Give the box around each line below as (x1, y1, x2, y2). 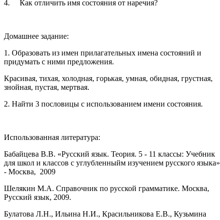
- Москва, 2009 (4, 167, 55, 176)
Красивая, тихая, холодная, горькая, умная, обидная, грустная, (4, 74, 213, 82)
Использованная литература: (4, 133, 100, 141)
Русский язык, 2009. (4, 192, 71, 201)
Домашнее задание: (4, 31, 69, 40)
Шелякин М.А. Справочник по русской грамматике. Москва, (4, 184, 209, 192)
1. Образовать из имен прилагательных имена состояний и (4, 48, 201, 57)
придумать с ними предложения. (4, 57, 114, 66)
